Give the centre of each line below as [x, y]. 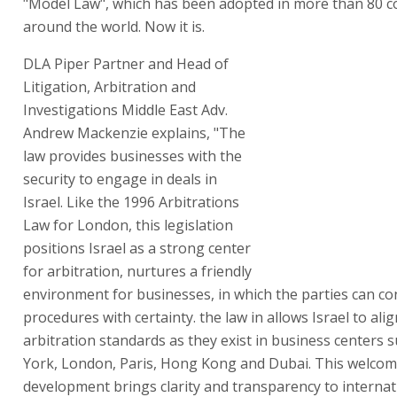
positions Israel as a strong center [137, 248]
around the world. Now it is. [114, 26]
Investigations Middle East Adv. [125, 109]
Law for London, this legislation [128, 225]
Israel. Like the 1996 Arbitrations [131, 202]
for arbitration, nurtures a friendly [137, 271]
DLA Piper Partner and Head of [126, 63]
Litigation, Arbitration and [109, 86]
